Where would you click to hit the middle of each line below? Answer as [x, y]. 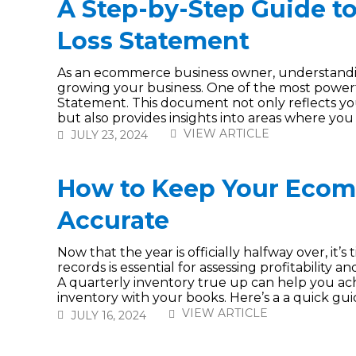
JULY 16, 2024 [108, 315]
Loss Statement [153, 41]
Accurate [113, 221]
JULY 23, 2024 [109, 135]
